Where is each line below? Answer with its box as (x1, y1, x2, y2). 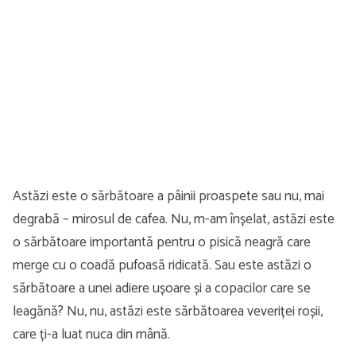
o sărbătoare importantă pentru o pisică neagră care (13, 230, 311, 254)
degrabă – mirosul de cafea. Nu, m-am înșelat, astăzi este (13, 207, 335, 231)
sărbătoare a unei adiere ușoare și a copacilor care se (13, 277, 311, 300)
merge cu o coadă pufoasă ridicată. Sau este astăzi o (13, 253, 311, 277)
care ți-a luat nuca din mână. (13, 323, 170, 346)
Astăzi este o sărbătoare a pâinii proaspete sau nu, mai (13, 184, 324, 208)
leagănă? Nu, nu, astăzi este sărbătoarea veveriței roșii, (13, 300, 323, 323)
